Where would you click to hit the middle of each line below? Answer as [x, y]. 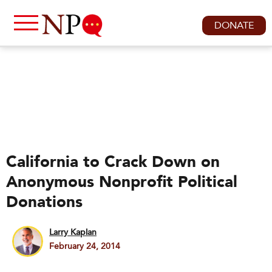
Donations [44, 202]
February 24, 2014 [85, 246]
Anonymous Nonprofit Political [122, 182]
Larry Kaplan [73, 232]
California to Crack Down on [113, 162]
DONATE [234, 25]
